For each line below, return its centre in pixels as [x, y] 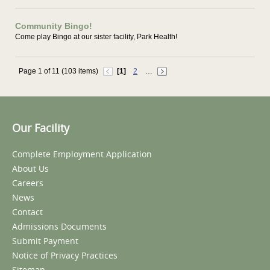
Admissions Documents [59, 226]
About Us [30, 168]
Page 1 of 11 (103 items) [58, 71]
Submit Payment [45, 241]
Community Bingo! [54, 26]
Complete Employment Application [82, 154]
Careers [28, 183]
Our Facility [41, 128]
